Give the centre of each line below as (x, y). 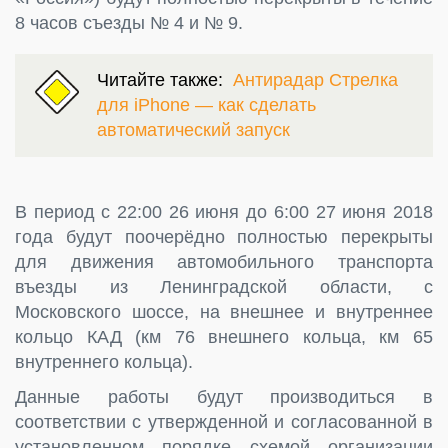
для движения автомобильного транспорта (224, 261)
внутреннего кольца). (104, 361)
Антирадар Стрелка (315, 79)
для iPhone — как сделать (206, 104)
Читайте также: (165, 79)
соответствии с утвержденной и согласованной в (224, 421)
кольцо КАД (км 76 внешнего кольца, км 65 (224, 336)
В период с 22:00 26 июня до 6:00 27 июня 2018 (224, 211)
